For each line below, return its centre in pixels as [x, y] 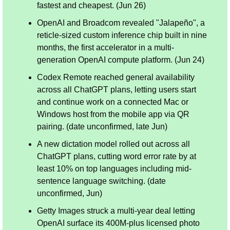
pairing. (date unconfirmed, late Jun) [102, 126]
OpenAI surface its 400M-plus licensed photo [118, 223]
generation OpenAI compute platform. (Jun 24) [121, 60]
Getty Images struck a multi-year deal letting [116, 210]
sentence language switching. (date [101, 181]
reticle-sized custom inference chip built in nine [122, 35]
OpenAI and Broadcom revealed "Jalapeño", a [121, 23]
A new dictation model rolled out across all [113, 144]
